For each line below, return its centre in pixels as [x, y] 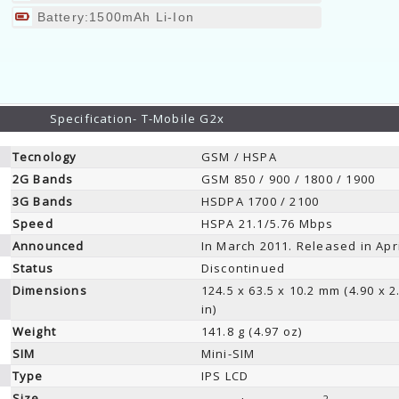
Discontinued [243, 268]
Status [33, 268]
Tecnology [45, 157]
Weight [34, 331]
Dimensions [49, 290]
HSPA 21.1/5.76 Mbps [267, 224]
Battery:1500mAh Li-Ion [113, 17]
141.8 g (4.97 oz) [252, 331]
